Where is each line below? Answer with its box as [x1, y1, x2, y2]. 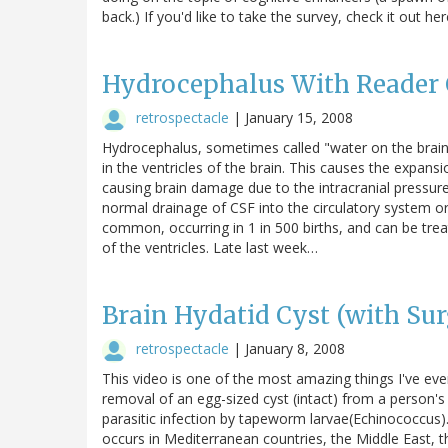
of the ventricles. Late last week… [102, 237, 318, 257]
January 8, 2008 [245, 338, 345, 358]
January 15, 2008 [245, 107, 353, 127]
